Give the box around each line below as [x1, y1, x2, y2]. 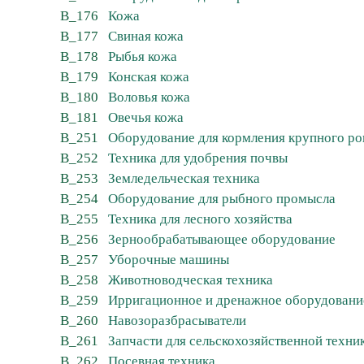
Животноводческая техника [108, 272, 273, 288]
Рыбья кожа [108, 49, 177, 65]
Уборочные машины [108, 252, 229, 268]
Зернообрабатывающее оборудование [108, 232, 336, 248]
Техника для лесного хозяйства [108, 211, 292, 227]
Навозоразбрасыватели [108, 313, 246, 329]
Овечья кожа [108, 110, 184, 126]
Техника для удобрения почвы [108, 150, 288, 167]
